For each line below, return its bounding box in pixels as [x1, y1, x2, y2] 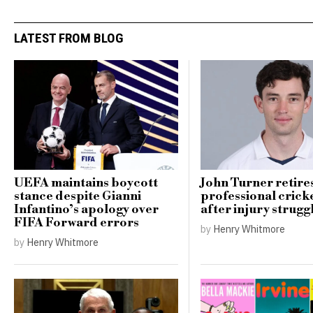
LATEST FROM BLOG [14, 29, 123, 46]
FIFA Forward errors [14, 215, 139, 231]
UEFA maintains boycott [14, 175, 158, 191]
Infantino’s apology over [14, 202, 159, 217]
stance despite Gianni [14, 189, 141, 204]
